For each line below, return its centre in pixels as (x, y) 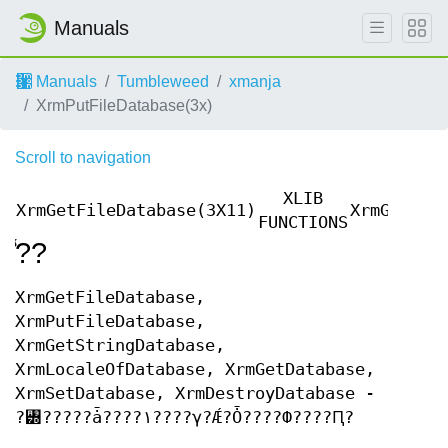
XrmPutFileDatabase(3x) (124, 105)
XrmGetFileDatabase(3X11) (136, 210)
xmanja (255, 81)
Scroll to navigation (83, 157)
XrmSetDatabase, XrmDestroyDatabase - (195, 393)
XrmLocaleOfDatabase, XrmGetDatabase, (195, 369)
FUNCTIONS (303, 222)
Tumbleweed (163, 81)
